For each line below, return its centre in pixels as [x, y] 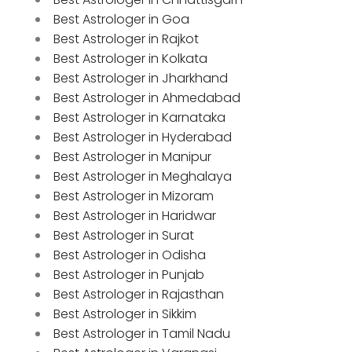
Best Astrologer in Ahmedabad [147, 97]
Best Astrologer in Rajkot [126, 38]
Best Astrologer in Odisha [130, 255]
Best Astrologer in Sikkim [125, 313]
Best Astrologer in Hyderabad [143, 137]
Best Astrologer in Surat [124, 235]
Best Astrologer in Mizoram [134, 196]
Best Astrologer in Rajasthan [139, 294]
